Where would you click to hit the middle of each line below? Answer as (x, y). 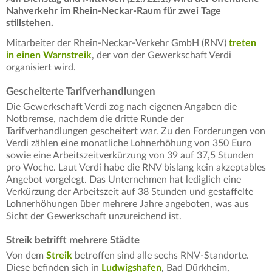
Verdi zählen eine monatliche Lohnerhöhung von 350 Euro (129, 144)
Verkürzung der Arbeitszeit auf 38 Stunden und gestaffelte (130, 192)
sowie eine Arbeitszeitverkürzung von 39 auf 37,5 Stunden (130, 156)
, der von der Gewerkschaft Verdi (161, 56)
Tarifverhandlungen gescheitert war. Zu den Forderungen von (136, 131)
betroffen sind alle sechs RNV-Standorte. (161, 256)
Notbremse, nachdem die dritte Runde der (95, 119)
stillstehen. (30, 23)
